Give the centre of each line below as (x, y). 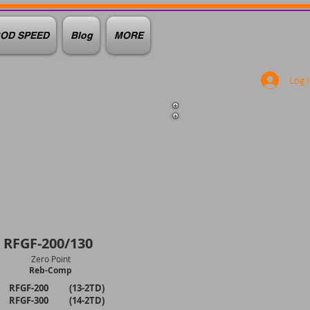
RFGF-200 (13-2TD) (57, 288)
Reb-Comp (51, 270)
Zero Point (51, 259)
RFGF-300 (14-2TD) (57, 300)
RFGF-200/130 (48, 243)
